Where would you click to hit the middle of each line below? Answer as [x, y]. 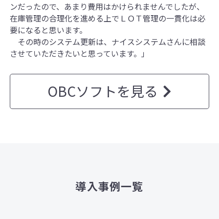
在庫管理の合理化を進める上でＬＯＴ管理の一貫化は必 [108, 18]
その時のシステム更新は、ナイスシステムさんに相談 [108, 41]
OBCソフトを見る [103, 91]
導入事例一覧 [109, 186]
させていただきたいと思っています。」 [79, 53]
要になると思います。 [48, 30]
